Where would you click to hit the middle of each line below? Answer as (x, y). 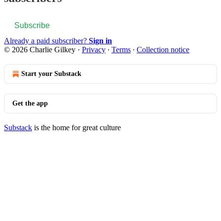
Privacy (94, 49)
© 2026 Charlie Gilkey (40, 49)
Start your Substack (51, 74)
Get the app (30, 103)
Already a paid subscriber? (46, 40)
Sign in (100, 40)
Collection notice (163, 49)
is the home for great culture (76, 127)
